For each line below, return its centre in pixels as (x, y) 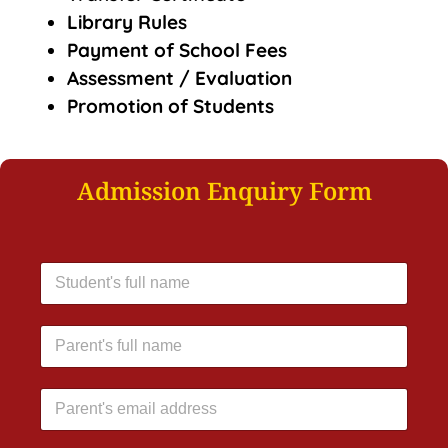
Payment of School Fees (177, 50)
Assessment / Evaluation (179, 78)
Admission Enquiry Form (224, 190)
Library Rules (127, 22)
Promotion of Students (170, 106)
